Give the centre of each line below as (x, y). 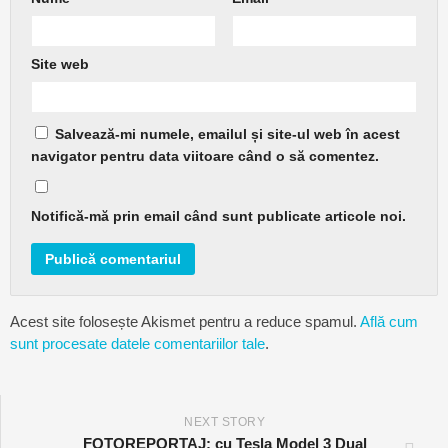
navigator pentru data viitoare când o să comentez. (205, 155)
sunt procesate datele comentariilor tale (137, 343)
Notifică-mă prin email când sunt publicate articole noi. (218, 215)
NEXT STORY (224, 421)
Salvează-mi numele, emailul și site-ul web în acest (227, 133)
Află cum (389, 321)
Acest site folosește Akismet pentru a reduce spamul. (185, 321)
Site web (60, 63)
